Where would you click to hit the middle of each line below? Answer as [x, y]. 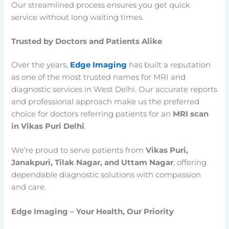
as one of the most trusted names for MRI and [99, 77]
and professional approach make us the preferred [106, 101]
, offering [190, 163]
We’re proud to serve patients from [79, 151]
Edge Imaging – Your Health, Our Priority [93, 211]
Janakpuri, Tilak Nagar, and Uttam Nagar [93, 163]
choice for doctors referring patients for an [92, 114]
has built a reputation [169, 65]
